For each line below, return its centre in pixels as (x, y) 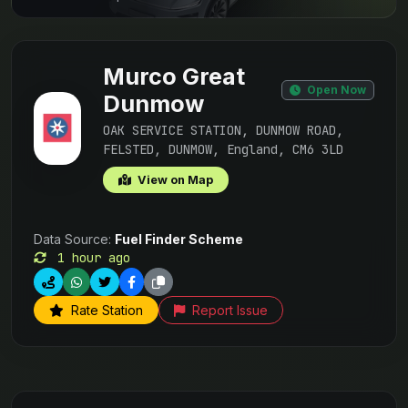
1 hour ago (90, 258)
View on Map (173, 180)
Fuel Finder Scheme (179, 239)
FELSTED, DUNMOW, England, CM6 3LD (223, 149)
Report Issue (228, 310)
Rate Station (105, 310)
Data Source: (74, 239)
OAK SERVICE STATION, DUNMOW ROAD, (223, 130)
